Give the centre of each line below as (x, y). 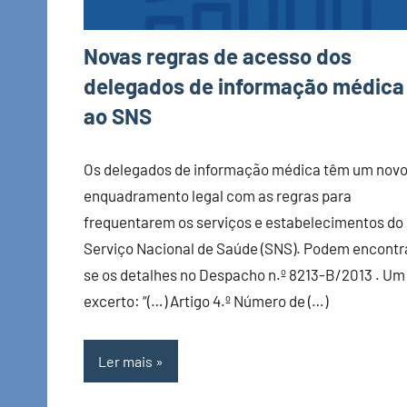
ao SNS (118, 115)
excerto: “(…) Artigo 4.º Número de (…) (206, 300)
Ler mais (125, 361)
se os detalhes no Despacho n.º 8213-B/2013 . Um (244, 274)
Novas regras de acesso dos (218, 55)
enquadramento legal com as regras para (218, 195)
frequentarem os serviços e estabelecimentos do (243, 221)
